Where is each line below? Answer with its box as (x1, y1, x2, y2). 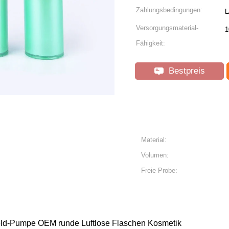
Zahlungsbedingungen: (136, 6, 202, 14)
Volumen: (141, 151, 169, 159)
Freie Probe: (141, 167, 177, 174)
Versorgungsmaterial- (136, 24, 198, 32)
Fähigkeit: (136, 39, 165, 47)
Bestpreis (166, 66, 205, 76)
